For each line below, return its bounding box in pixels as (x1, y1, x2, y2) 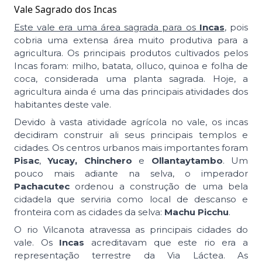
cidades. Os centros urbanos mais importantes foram (14, 142, 248, 153)
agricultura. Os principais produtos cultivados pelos (14, 47, 248, 58)
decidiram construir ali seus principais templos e (14, 129, 248, 140)
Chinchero (84, 154, 132, 166)
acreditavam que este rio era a (91, 236, 248, 248)
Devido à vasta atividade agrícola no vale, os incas (14, 116, 248, 127)
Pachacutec (14, 180, 70, 192)
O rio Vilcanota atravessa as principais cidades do (14, 223, 248, 235)
